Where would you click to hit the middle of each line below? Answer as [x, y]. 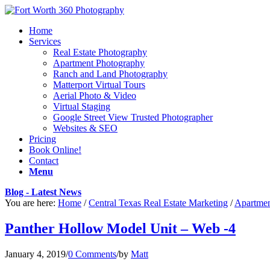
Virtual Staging [82, 106]
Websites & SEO [85, 128]
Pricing [42, 139]
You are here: [30, 203]
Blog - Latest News [43, 192]
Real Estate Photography [100, 52]
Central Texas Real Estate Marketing [158, 203]
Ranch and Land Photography [110, 74]
